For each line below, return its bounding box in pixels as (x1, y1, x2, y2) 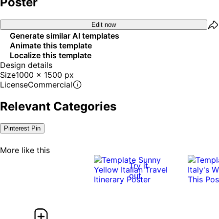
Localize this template (10, 50, 91, 60)
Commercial (28, 79, 72, 89)
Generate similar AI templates (10, 30, 119, 41)
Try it (129, 160, 148, 171)
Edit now (91, 21, 116, 29)
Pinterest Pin (4, 124, 41, 132)
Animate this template (10, 40, 92, 50)
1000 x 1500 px (16, 69, 74, 80)
